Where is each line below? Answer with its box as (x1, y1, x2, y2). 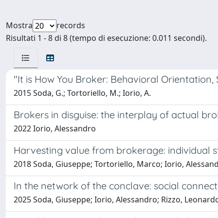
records (56, 20, 85, 31)
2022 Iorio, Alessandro (14, 123, 96, 134)
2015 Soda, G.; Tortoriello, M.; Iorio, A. (14, 88, 151, 98)
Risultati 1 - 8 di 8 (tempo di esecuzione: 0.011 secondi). (6, 33, 207, 43)
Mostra (6, 20, 33, 31)
